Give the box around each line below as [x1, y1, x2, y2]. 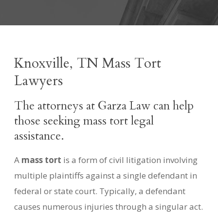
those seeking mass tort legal [14, 113, 154, 129]
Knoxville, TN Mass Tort [14, 54, 161, 73]
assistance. [14, 128, 64, 145]
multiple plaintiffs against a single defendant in [14, 170, 197, 182]
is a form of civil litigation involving [61, 154, 198, 166]
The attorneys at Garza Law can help [14, 98, 194, 114]
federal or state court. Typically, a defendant [14, 185, 185, 197]
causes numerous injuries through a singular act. [14, 201, 203, 213]
